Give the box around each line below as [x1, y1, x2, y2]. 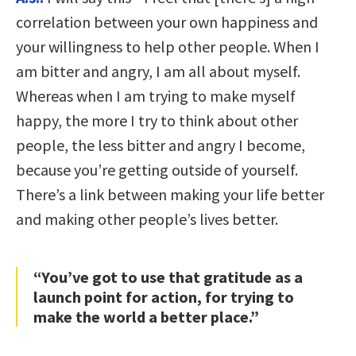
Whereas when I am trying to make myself [16, 86, 296, 106]
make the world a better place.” [33, 307, 259, 327]
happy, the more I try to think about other [16, 110, 298, 131]
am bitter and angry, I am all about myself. [16, 61, 300, 82]
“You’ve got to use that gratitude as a [33, 267, 303, 288]
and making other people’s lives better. [16, 209, 278, 230]
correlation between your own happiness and [16, 12, 318, 33]
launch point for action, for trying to [33, 287, 294, 308]
